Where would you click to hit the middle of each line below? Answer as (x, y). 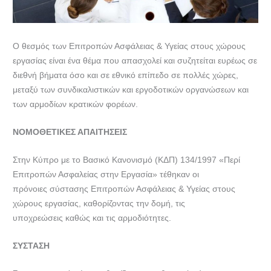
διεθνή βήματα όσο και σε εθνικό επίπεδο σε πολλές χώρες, (126, 76)
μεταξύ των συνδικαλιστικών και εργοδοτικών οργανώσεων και (131, 90)
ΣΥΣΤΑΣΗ (31, 246)
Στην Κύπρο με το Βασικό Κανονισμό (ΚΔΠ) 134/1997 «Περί (127, 160)
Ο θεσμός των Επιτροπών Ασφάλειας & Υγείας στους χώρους (129, 47)
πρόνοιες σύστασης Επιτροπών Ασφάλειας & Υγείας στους (124, 189)
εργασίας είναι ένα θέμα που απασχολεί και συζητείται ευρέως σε (135, 61)
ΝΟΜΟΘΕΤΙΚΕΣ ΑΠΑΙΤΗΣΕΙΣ (70, 132)
